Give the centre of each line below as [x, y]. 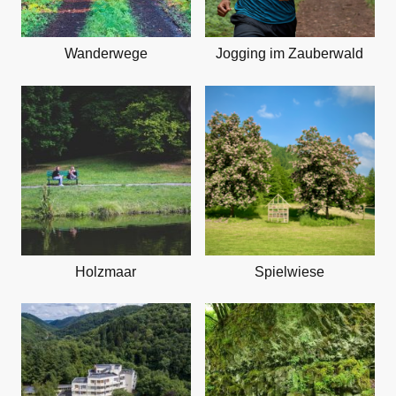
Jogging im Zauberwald [290, 54]
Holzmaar [106, 271]
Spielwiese [290, 271]
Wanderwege [106, 54]
